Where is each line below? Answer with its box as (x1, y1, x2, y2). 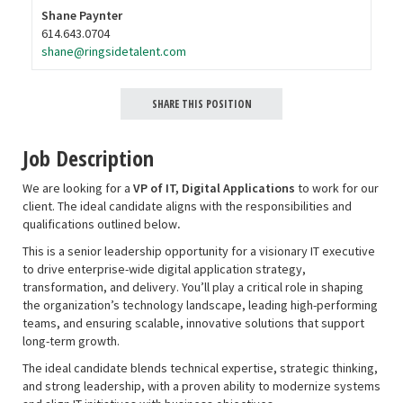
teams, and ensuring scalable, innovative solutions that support (22, 315, 364, 331)
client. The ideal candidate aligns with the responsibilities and (22, 198, 352, 214)
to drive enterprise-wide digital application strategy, (22, 261, 306, 277)
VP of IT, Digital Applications (133, 180, 295, 196)
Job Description (22, 143, 154, 173)
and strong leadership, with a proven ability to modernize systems (22, 378, 381, 394)
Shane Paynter (41, 7, 122, 23)
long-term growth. (22, 333, 120, 349)
